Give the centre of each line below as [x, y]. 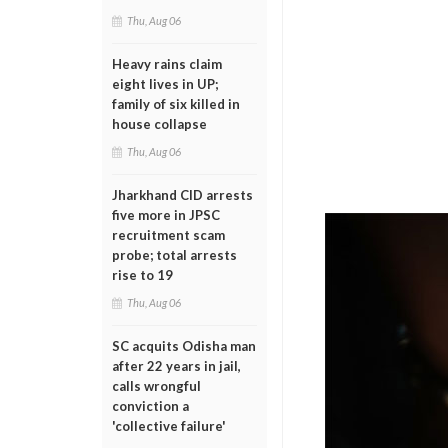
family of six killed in [176, 104]
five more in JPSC [166, 215]
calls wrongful [156, 386]
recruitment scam [168, 235]
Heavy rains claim [167, 64]
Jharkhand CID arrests [182, 195]
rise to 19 [142, 275]
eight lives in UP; [165, 84]
